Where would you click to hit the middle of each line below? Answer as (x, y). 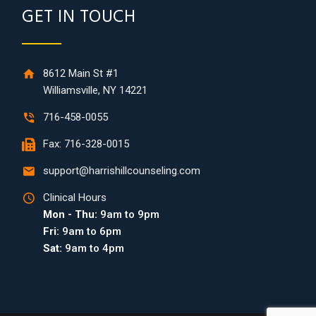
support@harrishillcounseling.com (122, 170)
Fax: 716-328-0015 (86, 144)
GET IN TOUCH (79, 18)
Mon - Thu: (70, 214)
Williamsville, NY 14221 (95, 90)
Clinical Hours (75, 197)
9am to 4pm (93, 248)
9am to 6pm (90, 231)
